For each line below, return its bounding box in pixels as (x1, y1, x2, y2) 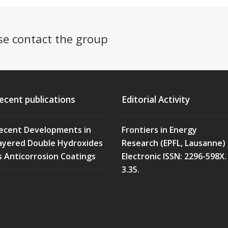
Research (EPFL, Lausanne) (122, 137, 225, 149)
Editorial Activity (122, 94, 190, 106)
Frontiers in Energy (122, 124, 197, 135)
